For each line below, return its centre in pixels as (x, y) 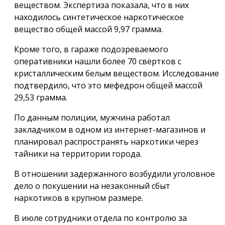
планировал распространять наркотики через (106, 141)
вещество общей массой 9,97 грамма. (88, 29)
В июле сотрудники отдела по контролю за (100, 218)
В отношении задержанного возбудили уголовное (115, 174)
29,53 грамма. (41, 97)
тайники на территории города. (78, 153)
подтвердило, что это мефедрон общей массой (108, 85)
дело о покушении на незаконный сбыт (92, 186)
